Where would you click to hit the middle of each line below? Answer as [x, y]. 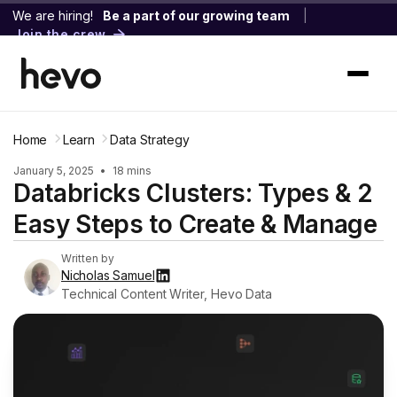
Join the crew [60, 35]
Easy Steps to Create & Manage [195, 224]
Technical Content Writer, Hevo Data [167, 294]
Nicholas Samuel [108, 275]
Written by [88, 258]
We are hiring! [53, 16]
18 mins [131, 171]
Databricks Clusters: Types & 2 [193, 193]
